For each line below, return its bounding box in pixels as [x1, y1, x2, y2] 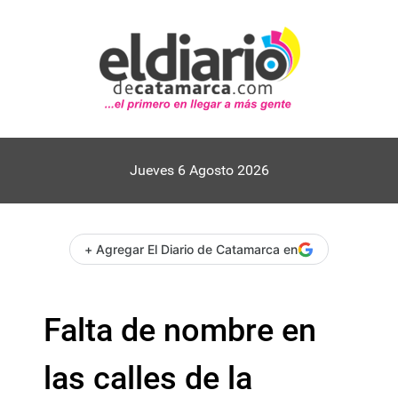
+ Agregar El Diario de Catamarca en [84, 242, 298, 257]
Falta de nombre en [44, 312, 316, 349]
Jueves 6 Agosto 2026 [129, 162, 269, 179]
